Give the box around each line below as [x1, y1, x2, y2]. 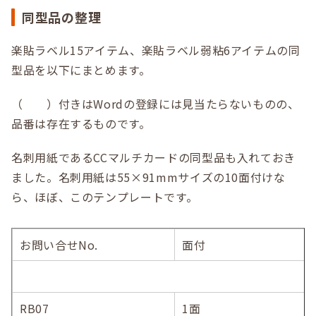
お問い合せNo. [20, 236, 99, 253]
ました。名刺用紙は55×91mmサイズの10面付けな [11, 169, 286, 186]
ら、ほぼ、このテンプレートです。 [11, 188, 198, 205]
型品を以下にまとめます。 [11, 61, 151, 78]
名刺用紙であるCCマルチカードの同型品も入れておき [11, 149, 296, 166]
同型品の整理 [22, 8, 102, 26]
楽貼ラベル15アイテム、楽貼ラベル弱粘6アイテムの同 [11, 42, 300, 59]
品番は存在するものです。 [11, 115, 151, 132]
